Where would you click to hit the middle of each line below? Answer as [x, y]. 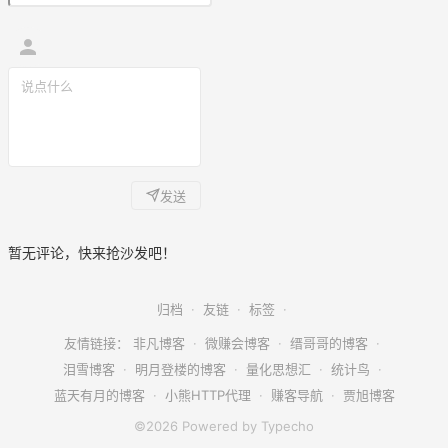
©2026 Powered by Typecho [224, 425]
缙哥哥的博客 [329, 342]
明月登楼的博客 [180, 368]
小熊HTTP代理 [207, 394]
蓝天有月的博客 [99, 394]
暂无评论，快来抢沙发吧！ [92, 252]
